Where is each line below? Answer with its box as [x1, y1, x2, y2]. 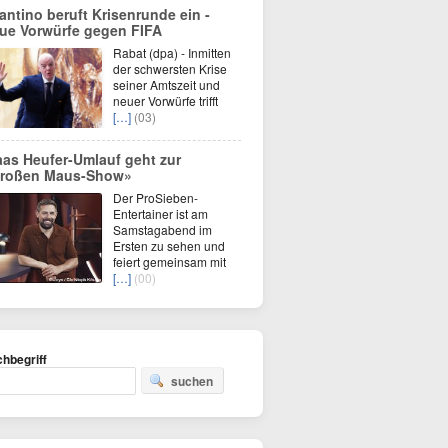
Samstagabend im [113, 221, 212, 238]
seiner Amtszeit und [113, 76, 220, 93]
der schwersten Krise [113, 60, 227, 77]
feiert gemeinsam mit [113, 253, 226, 270]
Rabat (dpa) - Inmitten [113, 44, 231, 61]
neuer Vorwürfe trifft [113, 92, 218, 109]
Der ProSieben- [113, 189, 198, 206]
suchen [171, 372, 213, 390]
